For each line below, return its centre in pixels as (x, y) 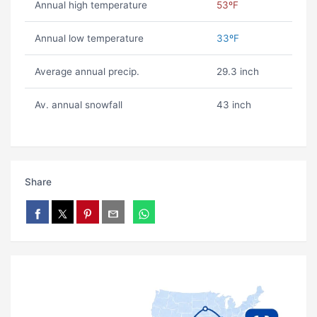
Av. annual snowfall (78, 105)
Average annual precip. (87, 72)
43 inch (234, 105)
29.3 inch (237, 72)
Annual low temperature (89, 39)
